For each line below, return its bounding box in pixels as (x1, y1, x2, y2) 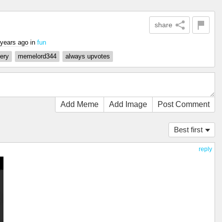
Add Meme (60, 100, 99, 109)
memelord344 (18, 53, 56, 60)
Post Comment (158, 100, 210, 109)
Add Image (109, 100, 147, 109)
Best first (174, 125, 203, 134)
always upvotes (65, 53, 110, 60)
